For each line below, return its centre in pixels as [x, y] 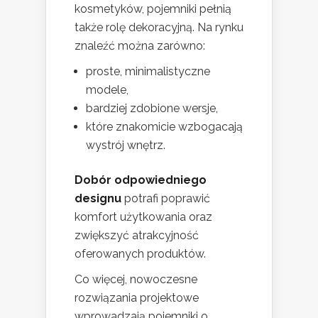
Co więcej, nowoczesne [136, 280]
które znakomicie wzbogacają [164, 127]
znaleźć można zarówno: [140, 46]
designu [98, 199]
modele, [107, 90]
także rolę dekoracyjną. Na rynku [159, 28]
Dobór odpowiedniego [141, 180]
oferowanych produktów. [140, 254]
